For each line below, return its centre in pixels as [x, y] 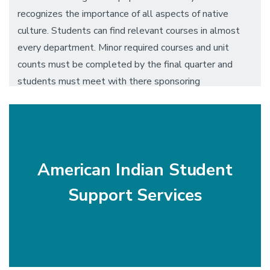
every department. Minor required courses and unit [123, 48]
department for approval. [70, 99]
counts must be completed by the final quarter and [125, 65]
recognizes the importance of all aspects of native [123, 14]
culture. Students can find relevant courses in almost [129, 31]
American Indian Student [135, 170]
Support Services [135, 196]
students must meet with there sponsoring [109, 82]
